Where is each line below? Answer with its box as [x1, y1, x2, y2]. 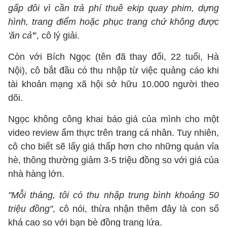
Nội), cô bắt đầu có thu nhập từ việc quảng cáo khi [8, 65, 219, 75]
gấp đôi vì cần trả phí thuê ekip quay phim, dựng [8, 3, 219, 13]
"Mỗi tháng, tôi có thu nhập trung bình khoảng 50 [8, 190, 219, 200]
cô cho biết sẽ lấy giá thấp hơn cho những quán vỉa [8, 141, 219, 152]
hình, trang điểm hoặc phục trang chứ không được [8, 17, 219, 27]
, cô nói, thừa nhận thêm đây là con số [53, 204, 219, 214]
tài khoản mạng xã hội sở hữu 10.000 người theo [8, 79, 219, 89]
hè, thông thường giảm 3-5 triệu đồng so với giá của [8, 155, 219, 165]
